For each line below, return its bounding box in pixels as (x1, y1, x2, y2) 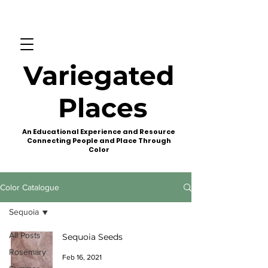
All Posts (9, 230, 41, 240)
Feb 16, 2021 (62, 253, 102, 261)
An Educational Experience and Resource (22, 127, 175, 136)
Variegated (23, 59, 174, 92)
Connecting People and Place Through (26, 136, 171, 145)
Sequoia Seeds (62, 232, 123, 242)
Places (50, 92, 147, 124)
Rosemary (9, 247, 46, 257)
